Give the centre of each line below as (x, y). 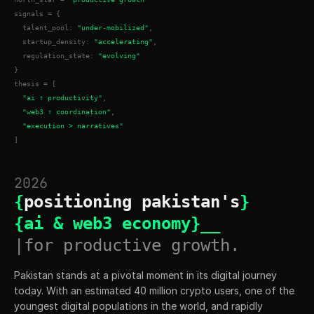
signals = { (37, 14)
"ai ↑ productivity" (62, 98)
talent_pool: (46, 28)
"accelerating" (123, 42)
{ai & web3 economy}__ (117, 224)
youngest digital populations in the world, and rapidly (138, 306)
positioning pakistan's (132, 202)
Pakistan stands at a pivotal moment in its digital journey (145, 275)
